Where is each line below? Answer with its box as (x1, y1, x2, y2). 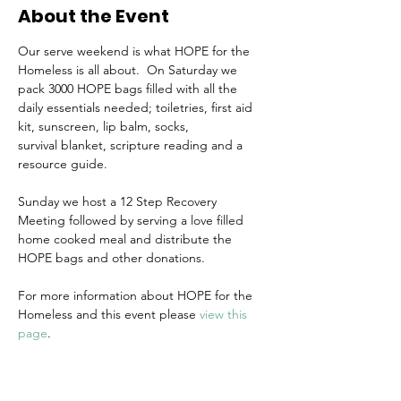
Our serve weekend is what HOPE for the (18, 43, 253, 59)
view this (200, 306, 251, 322)
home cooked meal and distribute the (18, 231, 235, 247)
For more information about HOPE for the (18, 287, 256, 303)
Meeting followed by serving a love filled (18, 212, 247, 228)
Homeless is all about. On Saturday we (18, 62, 241, 78)
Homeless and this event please (18, 306, 200, 322)
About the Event (18, 4, 169, 29)
